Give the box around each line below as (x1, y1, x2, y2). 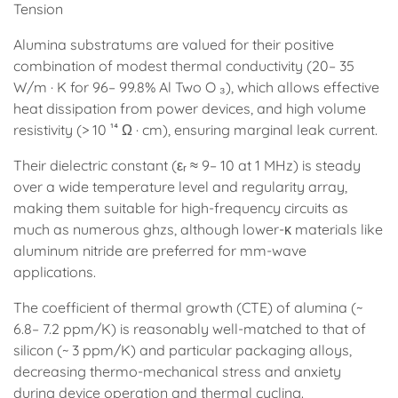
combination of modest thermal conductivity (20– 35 (13, 57, 354, 75)
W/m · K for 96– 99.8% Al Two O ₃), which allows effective (13, 78, 379, 96)
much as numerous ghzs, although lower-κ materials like (13, 220, 383, 238)
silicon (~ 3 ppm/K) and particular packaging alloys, (13, 341, 352, 359)
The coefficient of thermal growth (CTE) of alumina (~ (13, 298, 362, 316)
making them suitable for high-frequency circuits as (13, 199, 348, 217)
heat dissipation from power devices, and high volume (13, 99, 366, 117)
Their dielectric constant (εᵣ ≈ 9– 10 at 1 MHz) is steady (13, 156, 361, 174)
